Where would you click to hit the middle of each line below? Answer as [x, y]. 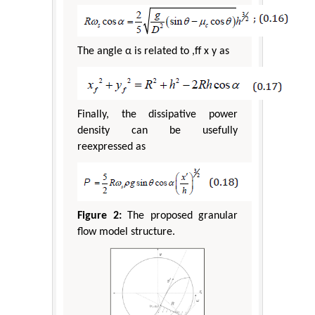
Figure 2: [99, 216]
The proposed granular [179, 216]
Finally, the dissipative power [157, 115]
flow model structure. [126, 232]
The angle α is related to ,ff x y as [153, 52]
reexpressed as [111, 147]
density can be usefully [157, 131]
